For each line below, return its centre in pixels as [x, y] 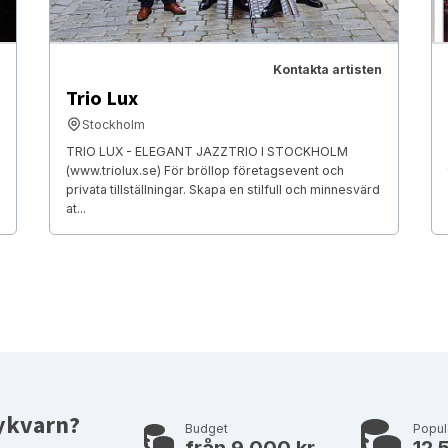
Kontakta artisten [328, 69]
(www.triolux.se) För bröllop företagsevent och [204, 170]
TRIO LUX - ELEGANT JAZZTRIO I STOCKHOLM [206, 151]
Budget [206, 429]
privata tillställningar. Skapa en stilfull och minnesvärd [222, 189]
